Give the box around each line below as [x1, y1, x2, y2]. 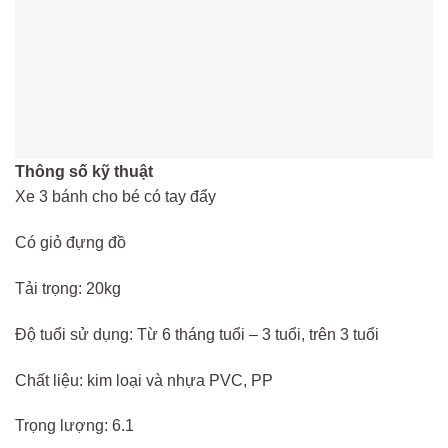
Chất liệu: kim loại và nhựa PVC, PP [15, 371, 273, 389]
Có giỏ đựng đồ [15, 234, 126, 252]
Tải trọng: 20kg [15, 280, 121, 298]
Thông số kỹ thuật [15, 163, 153, 181]
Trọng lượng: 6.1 [15, 417, 134, 435]
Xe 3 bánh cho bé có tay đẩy [15, 188, 216, 206]
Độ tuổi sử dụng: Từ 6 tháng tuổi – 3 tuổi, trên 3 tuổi [15, 325, 379, 343]
